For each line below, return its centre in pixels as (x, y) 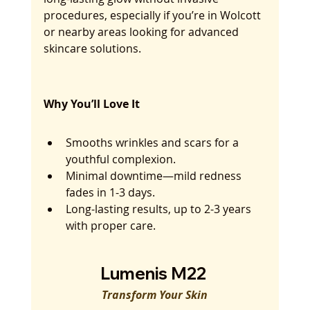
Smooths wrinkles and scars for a (153, 143)
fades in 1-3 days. (110, 193)
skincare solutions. (92, 49)
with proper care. (110, 226)
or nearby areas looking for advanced (142, 32)
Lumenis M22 (155, 274)
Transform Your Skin (155, 295)
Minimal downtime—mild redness (155, 176)
